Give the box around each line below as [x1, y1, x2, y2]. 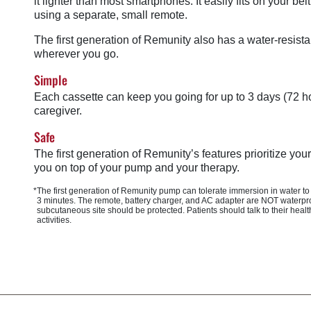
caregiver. [34, 105, 82, 117]
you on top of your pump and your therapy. [34, 162, 239, 174]
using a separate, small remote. [34, 9, 187, 21]
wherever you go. [34, 48, 119, 60]
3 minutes [37, 196, 74, 205]
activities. [37, 215, 72, 225]
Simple [34, 71, 67, 89]
